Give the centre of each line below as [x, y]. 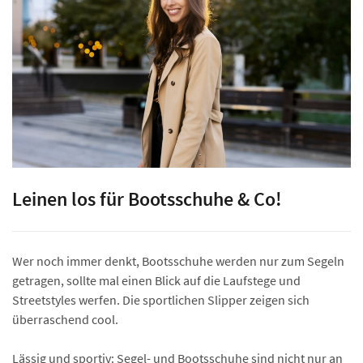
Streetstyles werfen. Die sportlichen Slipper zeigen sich [161, 300]
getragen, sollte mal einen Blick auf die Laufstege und [156, 281]
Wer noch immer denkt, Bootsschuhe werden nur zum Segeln [178, 261]
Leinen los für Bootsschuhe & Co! [147, 199]
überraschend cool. [65, 320]
